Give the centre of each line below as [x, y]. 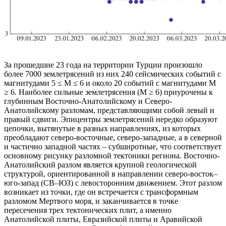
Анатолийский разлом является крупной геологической [100, 165]
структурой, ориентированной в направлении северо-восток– [111, 174]
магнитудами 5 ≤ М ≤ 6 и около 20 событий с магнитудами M [110, 83]
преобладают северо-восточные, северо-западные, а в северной [113, 138]
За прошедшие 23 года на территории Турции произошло [103, 65]
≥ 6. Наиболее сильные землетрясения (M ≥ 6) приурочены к [108, 92]
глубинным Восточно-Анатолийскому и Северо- [88, 101]
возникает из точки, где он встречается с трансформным [101, 192]
